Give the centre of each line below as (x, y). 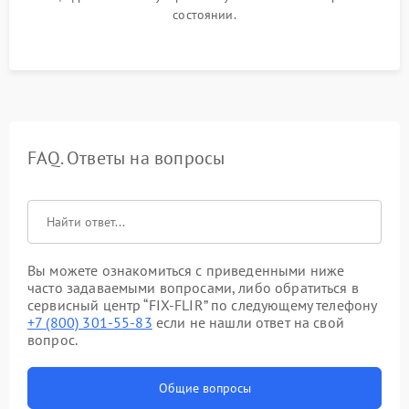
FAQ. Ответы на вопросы (126, 158)
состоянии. (204, 15)
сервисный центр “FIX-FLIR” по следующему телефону (202, 305)
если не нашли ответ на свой (248, 322)
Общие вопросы (204, 388)
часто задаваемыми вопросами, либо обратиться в (193, 288)
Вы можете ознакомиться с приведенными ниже (186, 270)
